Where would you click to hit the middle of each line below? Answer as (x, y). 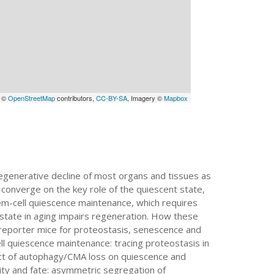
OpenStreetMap (31, 98)
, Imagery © (145, 98)
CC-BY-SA (111, 98)
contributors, (75, 98)
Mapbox (176, 98)
